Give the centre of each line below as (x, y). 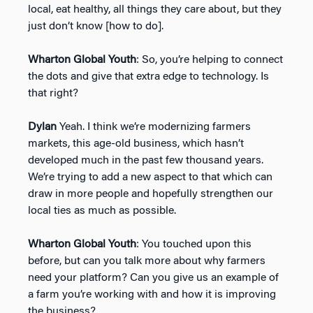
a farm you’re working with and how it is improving (152, 294)
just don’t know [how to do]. (96, 26)
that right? (53, 93)
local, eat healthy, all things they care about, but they (155, 9)
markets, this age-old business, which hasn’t (136, 144)
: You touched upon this (194, 244)
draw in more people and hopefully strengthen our (151, 194)
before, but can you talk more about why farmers (147, 261)
